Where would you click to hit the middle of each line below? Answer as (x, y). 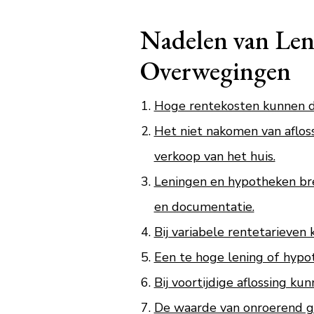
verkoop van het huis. (214, 156)
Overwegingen (215, 70)
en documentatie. (204, 207)
